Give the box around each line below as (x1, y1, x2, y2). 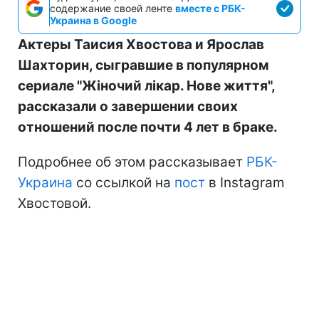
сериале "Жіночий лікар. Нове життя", (18, 78, 275, 95)
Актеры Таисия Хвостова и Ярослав (18, 36, 264, 53)
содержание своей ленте (50, 2, 175, 15)
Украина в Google (50, 14, 137, 27)
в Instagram (205, 174, 285, 192)
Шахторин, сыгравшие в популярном (18, 57, 269, 74)
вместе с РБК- (175, 2, 246, 15)
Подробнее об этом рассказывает (18, 154, 246, 171)
